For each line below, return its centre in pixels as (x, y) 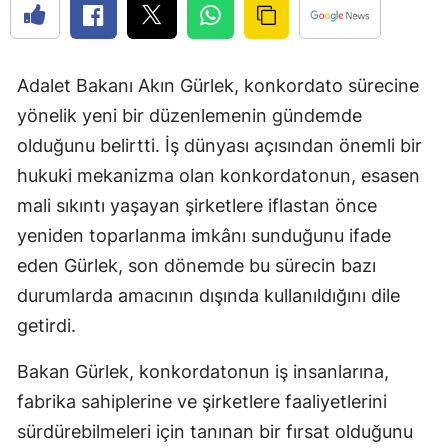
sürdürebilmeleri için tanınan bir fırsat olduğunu (215, 431)
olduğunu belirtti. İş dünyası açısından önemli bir (219, 145)
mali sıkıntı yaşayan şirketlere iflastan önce (197, 205)
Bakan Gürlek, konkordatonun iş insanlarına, (203, 371)
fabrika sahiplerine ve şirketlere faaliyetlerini (202, 401)
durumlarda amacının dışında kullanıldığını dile (208, 295)
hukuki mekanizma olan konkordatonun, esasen (218, 175)
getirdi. (46, 325)
